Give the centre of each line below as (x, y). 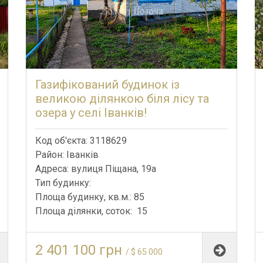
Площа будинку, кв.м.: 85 (90, 197)
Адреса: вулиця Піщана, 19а (96, 168)
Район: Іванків (67, 154)
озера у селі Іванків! (91, 112)
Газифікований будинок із (107, 84)
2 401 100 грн (80, 250)
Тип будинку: (64, 183)
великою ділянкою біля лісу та (122, 98)
